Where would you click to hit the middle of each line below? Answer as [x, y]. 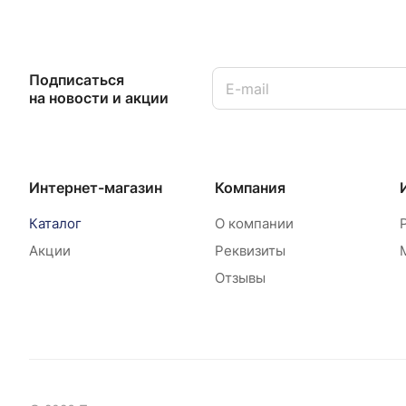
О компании [254, 224]
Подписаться [77, 79]
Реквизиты [250, 251]
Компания [250, 188]
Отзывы [240, 278]
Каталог [55, 224]
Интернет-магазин [96, 188]
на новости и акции [99, 97]
